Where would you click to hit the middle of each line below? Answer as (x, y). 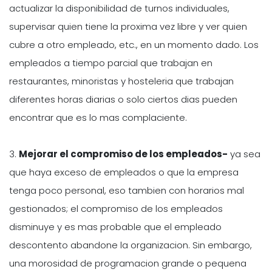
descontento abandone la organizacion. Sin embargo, (131, 245)
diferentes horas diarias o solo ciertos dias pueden (123, 99)
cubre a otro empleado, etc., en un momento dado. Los (134, 44)
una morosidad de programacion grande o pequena (128, 263)
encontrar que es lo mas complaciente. (98, 117)
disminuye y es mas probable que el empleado (115, 226)
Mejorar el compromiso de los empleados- (123, 154)
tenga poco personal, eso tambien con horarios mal (127, 190)
